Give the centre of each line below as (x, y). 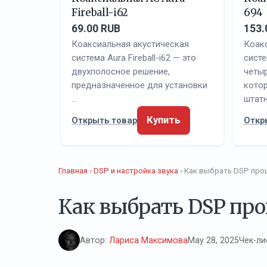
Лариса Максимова (148, 240)
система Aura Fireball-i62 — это (134, 58)
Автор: (94, 240)
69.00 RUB (96, 28)
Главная (73, 170)
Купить (164, 120)
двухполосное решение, (121, 71)
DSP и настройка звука (136, 170)
